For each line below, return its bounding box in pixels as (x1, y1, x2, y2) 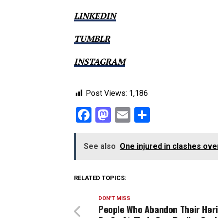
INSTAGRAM (74, 56, 125, 67)
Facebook (91, 106, 156, 124)
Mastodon (111, 106, 180, 124)
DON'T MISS (98, 195, 130, 201)
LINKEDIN (74, 10, 116, 21)
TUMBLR (74, 33, 110, 44)
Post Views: (86, 89, 127, 98)
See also (84, 142, 116, 151)
